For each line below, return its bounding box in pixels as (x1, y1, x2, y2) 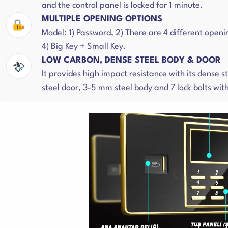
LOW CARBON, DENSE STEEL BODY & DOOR (42, 56, 221, 65)
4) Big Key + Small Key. (42, 42, 126, 51)
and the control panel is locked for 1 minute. (42, 1, 203, 10)
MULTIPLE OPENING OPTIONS (42, 15, 162, 23)
